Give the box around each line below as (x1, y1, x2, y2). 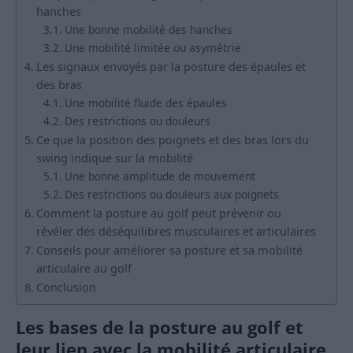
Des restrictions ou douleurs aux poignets (64, 187, 279, 203)
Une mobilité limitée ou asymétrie (64, 40, 241, 56)
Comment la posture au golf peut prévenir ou (35, 206, 281, 221)
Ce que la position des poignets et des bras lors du (35, 132, 309, 148)
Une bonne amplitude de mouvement (64, 169, 255, 184)
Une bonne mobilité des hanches (64, 22, 232, 38)
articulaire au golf (35, 261, 132, 277)
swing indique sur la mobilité (35, 150, 193, 166)
